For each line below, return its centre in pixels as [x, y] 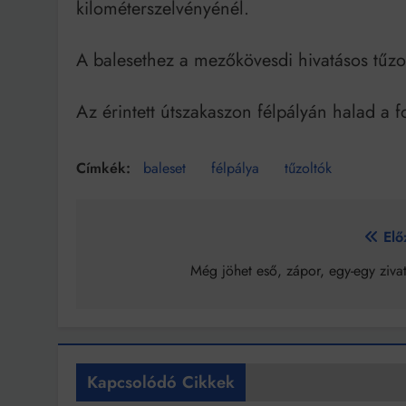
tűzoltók [308, 169]
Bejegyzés [147, 242]
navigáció [142, 275]
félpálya [235, 169]
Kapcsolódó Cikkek [161, 382]
